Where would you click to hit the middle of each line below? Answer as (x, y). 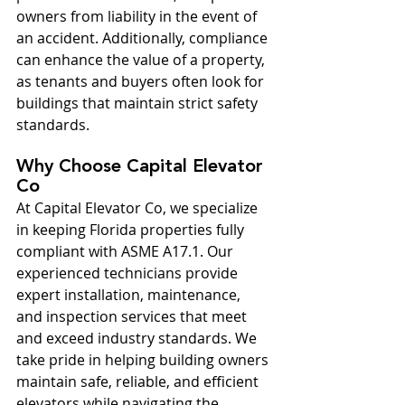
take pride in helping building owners (144, 360)
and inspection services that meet (133, 316)
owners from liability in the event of (138, 16)
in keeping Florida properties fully (132, 230)
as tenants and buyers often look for (142, 81)
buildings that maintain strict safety (139, 103)
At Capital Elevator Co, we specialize (139, 208)
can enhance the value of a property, (142, 60)
